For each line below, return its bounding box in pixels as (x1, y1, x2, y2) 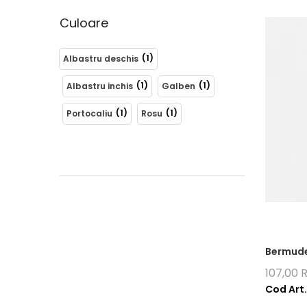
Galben (162, 80, 195, 92)
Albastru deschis (63, 53, 138, 64)
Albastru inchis (66, 80, 133, 92)
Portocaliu (66, 108, 112, 119)
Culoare (60, 14, 108, 32)
